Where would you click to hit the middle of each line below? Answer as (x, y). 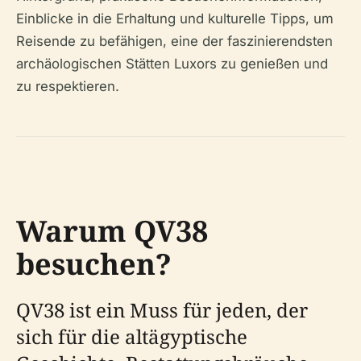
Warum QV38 (112, 231)
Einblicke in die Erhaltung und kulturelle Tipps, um (175, 19)
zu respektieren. (68, 86)
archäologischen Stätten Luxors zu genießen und (172, 64)
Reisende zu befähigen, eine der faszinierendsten (174, 41)
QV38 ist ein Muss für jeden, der (162, 310)
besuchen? (94, 264)
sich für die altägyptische (132, 336)
